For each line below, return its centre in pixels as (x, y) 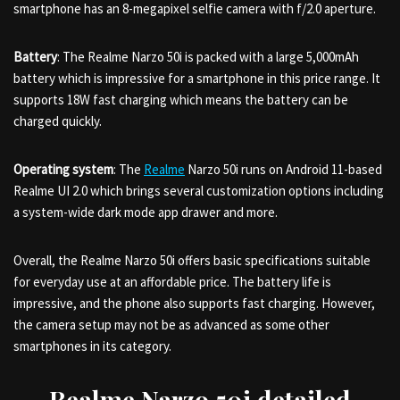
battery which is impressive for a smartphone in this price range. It (197, 78)
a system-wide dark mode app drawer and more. (146, 212)
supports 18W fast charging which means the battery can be (181, 100)
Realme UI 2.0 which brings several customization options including (199, 191)
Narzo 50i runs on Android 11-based (283, 169)
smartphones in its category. (92, 346)
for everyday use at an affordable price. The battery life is (172, 282)
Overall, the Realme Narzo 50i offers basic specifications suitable (192, 260)
